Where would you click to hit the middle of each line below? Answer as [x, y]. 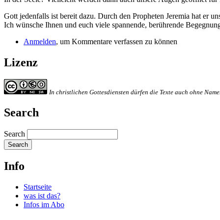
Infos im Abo [44, 204]
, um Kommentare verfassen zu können [117, 42]
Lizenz [21, 63]
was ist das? [42, 195]
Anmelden [40, 42]
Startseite [38, 187]
